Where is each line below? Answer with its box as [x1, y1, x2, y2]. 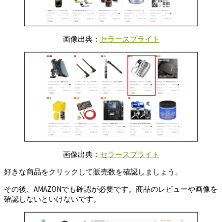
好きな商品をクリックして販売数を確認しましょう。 [4, 167, 182, 176]
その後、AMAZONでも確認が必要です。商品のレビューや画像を [4, 184, 218, 194]
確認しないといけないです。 [4, 194, 101, 204]
